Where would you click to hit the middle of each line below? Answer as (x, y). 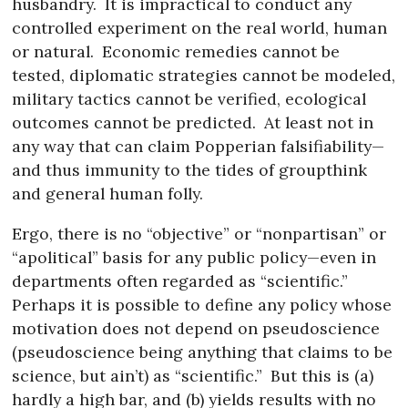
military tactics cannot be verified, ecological (189, 99)
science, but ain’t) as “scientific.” (138, 375)
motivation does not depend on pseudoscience (196, 328)
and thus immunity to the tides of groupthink (190, 170)
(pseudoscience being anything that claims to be (203, 352)
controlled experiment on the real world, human (200, 28)
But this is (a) (319, 375)
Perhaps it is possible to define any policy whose (202, 304)
